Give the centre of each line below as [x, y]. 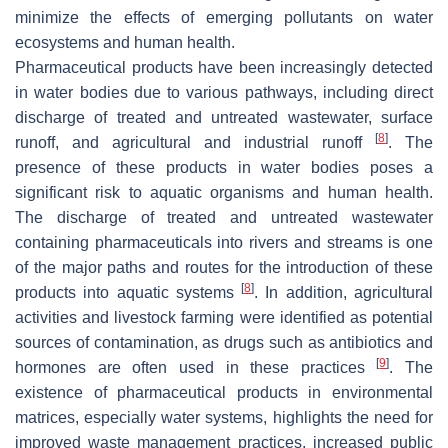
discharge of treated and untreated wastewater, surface [224, 117]
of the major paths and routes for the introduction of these [224, 267]
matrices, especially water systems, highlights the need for [224, 417]
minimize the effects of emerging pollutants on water [224, 17]
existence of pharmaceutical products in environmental [224, 392]
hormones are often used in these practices [196, 367]
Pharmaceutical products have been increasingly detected [224, 67]
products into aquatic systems [128, 292]
